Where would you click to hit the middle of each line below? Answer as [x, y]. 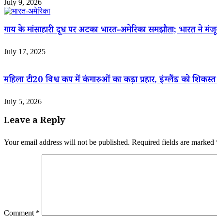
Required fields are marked [174, 142]
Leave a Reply [35, 122]
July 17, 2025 [25, 52]
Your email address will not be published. [67, 142]
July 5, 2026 [23, 101]
